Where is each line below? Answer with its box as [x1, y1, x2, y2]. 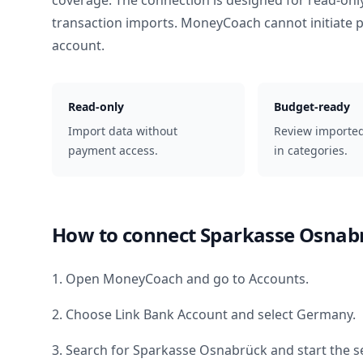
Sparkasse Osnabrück [133, 341, 267, 359]
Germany [297, 305, 352, 323]
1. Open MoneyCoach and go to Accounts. [52, 270, 309, 288]
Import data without [68, 123, 177, 139]
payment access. [68, 143, 158, 158]
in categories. [273, 143, 348, 158]
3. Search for [52, 341, 133, 359]
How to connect [52, 221, 200, 248]
